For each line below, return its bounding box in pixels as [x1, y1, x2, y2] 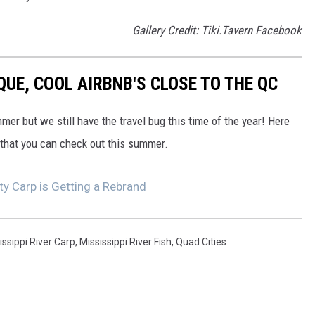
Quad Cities [176, 236, 226, 248]
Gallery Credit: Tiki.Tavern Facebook [132, 23, 302, 38]
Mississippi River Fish [79, 236, 172, 248]
